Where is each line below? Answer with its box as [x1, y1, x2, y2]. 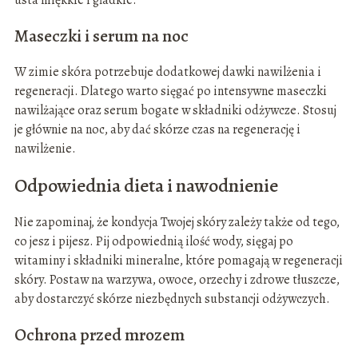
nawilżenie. [14, 140, 76, 158]
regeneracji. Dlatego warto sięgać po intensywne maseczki [14, 82, 327, 101]
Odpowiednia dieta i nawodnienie [14, 173, 278, 199]
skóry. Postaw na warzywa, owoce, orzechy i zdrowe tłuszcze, [14, 271, 340, 289]
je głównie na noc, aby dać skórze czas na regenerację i [14, 121, 300, 139]
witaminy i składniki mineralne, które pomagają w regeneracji [14, 252, 343, 270]
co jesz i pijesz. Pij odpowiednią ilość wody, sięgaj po [14, 233, 293, 251]
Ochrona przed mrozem [14, 323, 185, 348]
